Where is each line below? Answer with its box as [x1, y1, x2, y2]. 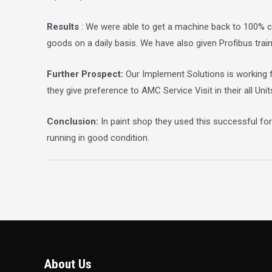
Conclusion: [47, 115, 98, 127]
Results [47, 21, 79, 32]
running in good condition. [47, 132, 149, 143]
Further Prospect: [47, 68, 123, 80]
